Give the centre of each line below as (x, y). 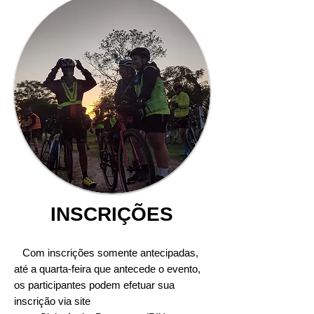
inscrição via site (52, 301)
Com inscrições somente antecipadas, (106, 253)
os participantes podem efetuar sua (94, 285)
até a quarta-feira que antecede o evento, (107, 269)
